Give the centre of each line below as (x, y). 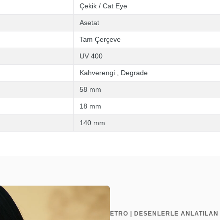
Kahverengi (97, 73)
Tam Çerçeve (100, 39)
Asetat (89, 23)
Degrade (134, 73)
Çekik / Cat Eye (103, 6)
